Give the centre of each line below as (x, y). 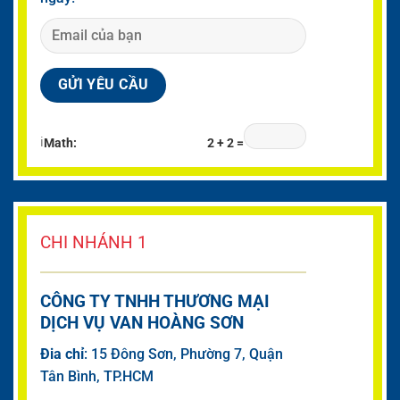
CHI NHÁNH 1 (94, 242)
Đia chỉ (62, 354)
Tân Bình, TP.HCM (97, 376)
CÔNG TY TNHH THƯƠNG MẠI (155, 301)
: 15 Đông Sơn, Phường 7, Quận (183, 354)
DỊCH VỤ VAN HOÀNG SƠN (144, 322)
